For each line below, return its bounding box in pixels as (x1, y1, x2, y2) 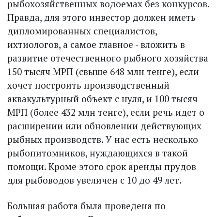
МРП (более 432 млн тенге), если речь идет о (7, 106, 204, 119)
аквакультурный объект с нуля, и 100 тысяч (7, 93, 198, 105)
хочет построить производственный (7, 79, 170, 92)
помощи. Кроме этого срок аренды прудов (7, 160, 196, 173)
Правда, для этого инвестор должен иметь (7, 11, 196, 24)
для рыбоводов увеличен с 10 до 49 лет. (7, 174, 182, 186)
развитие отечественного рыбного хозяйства (7, 52, 208, 64)
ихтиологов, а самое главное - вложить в (7, 38, 185, 51)
